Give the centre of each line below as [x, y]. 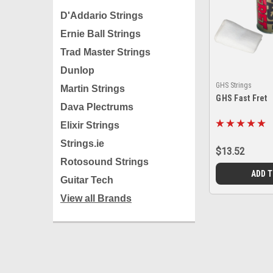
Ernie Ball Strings [101, 34]
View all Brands [96, 198]
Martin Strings [93, 89]
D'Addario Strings [102, 16]
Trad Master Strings [105, 52]
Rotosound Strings [105, 162]
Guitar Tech [87, 180]
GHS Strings [234, 85]
